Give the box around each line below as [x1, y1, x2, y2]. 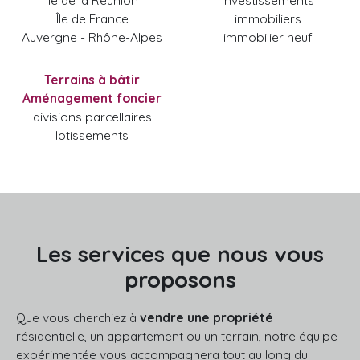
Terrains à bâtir [44, 71, 140, 88]
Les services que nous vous [36, 239, 324, 268]
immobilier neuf [223, 28, 313, 45]
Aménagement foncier [22, 89, 162, 106]
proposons [124, 265, 236, 293]
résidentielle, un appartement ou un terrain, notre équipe [16, 327, 337, 344]
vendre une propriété [140, 309, 273, 325]
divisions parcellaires [32, 108, 152, 125]
